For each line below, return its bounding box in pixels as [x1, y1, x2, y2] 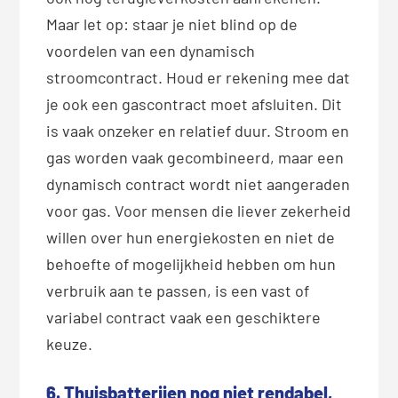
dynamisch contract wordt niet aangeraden [46, 173, 351, 194]
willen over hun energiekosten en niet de [46, 227, 336, 247]
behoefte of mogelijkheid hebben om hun [46, 253, 337, 274]
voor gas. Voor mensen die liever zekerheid [46, 200, 352, 220]
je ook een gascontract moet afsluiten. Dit [46, 93, 343, 114]
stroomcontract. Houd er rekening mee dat [46, 67, 351, 87]
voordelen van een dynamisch [46, 40, 256, 60]
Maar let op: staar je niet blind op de [46, 13, 298, 34]
